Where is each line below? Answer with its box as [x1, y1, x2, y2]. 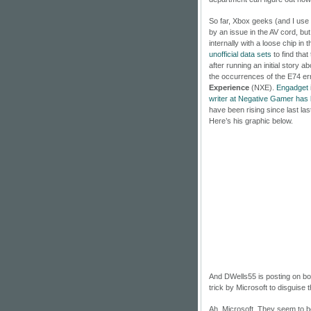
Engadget [276, 83, 308, 92]
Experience [209, 83, 249, 92]
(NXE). [249, 83, 276, 92]
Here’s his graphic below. [209, 116, 293, 125]
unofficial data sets [209, 49, 271, 58]
